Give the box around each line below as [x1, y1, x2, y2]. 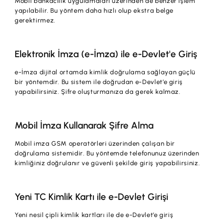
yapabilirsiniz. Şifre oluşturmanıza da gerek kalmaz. [15, 88, 181, 95]
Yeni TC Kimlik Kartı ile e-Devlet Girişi [15, 191, 169, 202]
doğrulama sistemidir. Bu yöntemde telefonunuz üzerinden [15, 149, 199, 157]
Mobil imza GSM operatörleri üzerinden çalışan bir [15, 139, 175, 147]
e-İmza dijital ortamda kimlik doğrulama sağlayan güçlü [15, 68, 196, 76]
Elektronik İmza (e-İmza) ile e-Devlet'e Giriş [15, 48, 197, 60]
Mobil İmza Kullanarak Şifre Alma [15, 119, 154, 131]
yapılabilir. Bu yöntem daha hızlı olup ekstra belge [15, 6, 174, 14]
